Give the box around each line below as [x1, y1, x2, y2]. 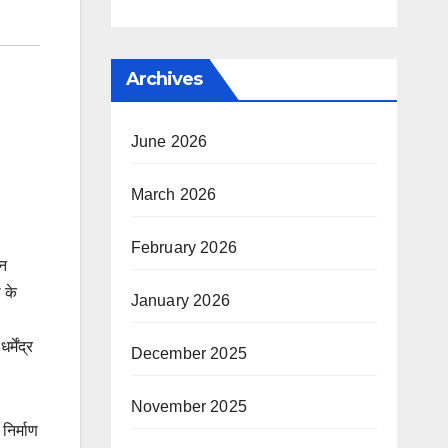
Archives [125, 68, 203, 90]
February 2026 [130, 239, 238, 256]
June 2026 [130, 133, 208, 150]
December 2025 [130, 345, 248, 362]
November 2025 [130, 398, 248, 415]
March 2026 [130, 186, 217, 203]
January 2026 [130, 292, 230, 309]
